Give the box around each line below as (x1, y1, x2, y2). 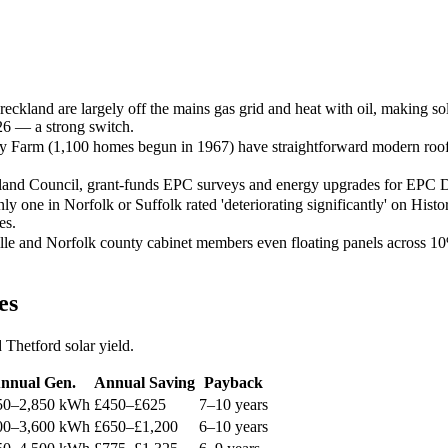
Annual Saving (94, 373, 195, 391)
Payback (204, 373, 263, 391)
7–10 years (199, 395, 268, 413)
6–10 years (199, 417, 268, 435)
